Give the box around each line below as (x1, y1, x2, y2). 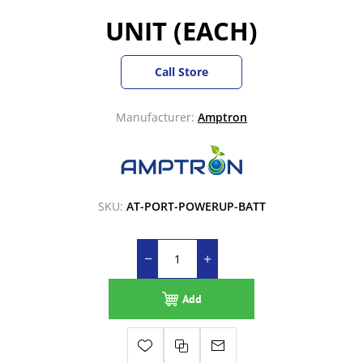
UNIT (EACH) (105, 14, 258, 49)
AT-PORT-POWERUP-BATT (126, 199, 266, 215)
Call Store (155, 64, 208, 80)
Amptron (198, 109, 247, 126)
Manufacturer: (116, 109, 194, 126)
